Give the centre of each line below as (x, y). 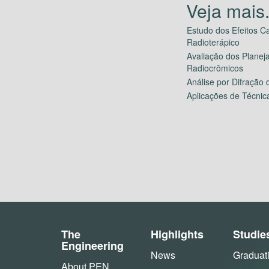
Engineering (92, 246)
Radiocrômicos (215, 68)
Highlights (177, 234)
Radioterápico (213, 42)
